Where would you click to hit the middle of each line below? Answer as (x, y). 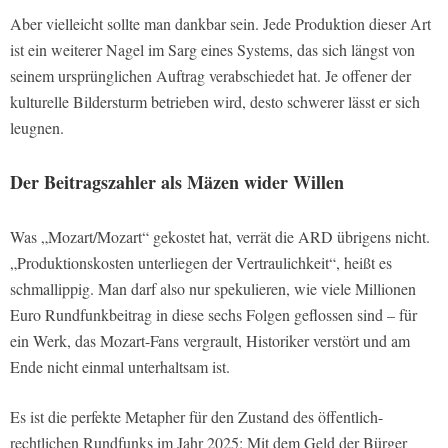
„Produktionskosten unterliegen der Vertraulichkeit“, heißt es (201, 263)
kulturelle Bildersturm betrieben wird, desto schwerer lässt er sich (215, 102)
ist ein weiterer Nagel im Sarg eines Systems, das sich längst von (212, 50)
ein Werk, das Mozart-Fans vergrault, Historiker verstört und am (210, 341)
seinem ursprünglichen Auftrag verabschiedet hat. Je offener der (210, 76)
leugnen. (37, 128)
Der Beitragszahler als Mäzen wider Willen (177, 182)
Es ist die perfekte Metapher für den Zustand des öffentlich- (196, 417)
